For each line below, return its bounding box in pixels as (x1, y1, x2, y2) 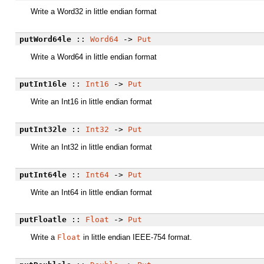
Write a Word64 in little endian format (31, 52, 157, 61)
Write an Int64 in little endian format (31, 187, 152, 197)
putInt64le (19, 170, 67, 179)
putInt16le (19, 80, 67, 89)
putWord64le (19, 34, 71, 44)
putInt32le (19, 124, 67, 134)
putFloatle (19, 215, 67, 225)
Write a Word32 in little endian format (31, 7, 157, 16)
